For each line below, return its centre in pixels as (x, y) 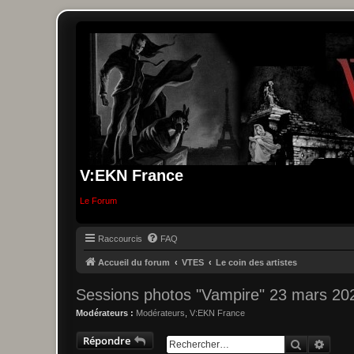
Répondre (107, 341)
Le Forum (98, 201)
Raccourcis (120, 238)
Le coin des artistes (256, 262)
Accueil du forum (134, 262)
